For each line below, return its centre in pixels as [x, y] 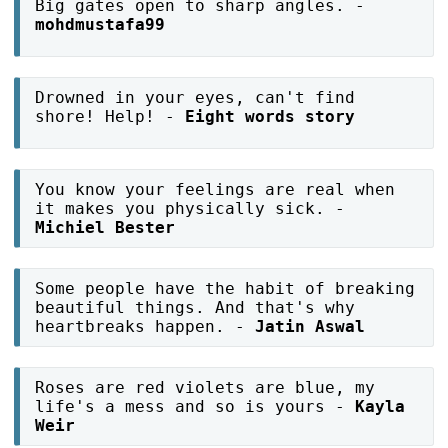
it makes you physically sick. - [190, 209]
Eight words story [270, 117]
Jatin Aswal [310, 327]
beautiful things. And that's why [195, 308]
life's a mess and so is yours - [195, 407]
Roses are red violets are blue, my [205, 388]
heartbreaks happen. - [145, 327]
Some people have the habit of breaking [225, 289]
